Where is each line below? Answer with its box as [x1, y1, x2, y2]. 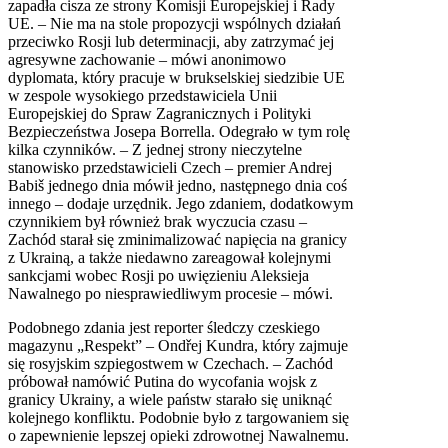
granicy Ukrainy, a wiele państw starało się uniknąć [8, 391, 332, 409]
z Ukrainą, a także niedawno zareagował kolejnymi [8, 249, 331, 267]
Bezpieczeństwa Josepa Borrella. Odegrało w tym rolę [8, 123, 350, 141]
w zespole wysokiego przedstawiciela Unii [8, 87, 277, 105]
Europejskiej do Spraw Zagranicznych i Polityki [8, 105, 311, 123]
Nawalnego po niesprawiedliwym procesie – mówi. [8, 285, 333, 303]
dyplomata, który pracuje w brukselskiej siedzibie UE [8, 69, 345, 87]
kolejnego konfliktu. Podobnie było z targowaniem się [8, 409, 349, 427]
